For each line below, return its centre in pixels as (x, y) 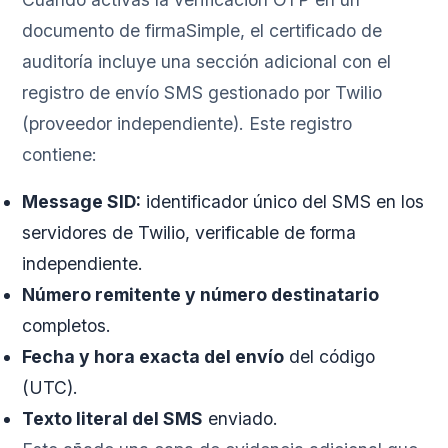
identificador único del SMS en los (283, 202)
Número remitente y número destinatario (201, 295)
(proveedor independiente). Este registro (187, 124)
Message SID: (82, 202)
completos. (67, 326)
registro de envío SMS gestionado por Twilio (202, 93)
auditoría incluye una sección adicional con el (207, 62)
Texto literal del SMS (113, 419)
